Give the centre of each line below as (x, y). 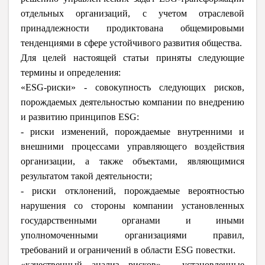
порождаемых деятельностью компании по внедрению (132, 102)
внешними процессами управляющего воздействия (132, 147)
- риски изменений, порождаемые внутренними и (132, 132)
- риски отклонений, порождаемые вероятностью (132, 191)
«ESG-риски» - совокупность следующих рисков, (132, 88)
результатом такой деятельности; (86, 176)
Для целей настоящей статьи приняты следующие (132, 58)
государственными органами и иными (132, 221)
